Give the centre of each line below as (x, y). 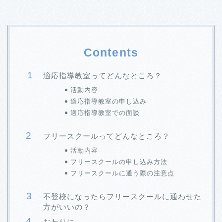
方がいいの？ (67, 207)
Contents (111, 53)
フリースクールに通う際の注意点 (122, 173)
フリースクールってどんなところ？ (107, 136)
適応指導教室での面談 (105, 112)
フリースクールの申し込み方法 (119, 162)
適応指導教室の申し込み (108, 101)
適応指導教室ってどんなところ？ (103, 75)
